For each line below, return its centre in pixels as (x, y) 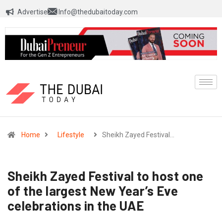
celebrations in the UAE (76, 206)
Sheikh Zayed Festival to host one (106, 176)
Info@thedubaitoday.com (98, 12)
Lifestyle (71, 135)
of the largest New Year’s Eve (93, 191)
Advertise (32, 12)
